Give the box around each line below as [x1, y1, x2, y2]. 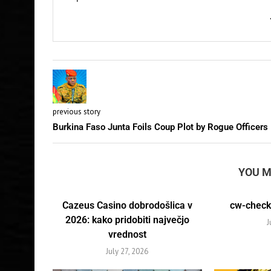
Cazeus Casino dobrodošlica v [62, 199, 192, 211]
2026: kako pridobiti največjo [65, 214, 189, 226]
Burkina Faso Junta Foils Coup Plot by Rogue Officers [53, 121, 268, 132]
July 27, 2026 [106, 246, 149, 256]
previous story [53, 106, 100, 117]
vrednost [108, 228, 146, 240]
